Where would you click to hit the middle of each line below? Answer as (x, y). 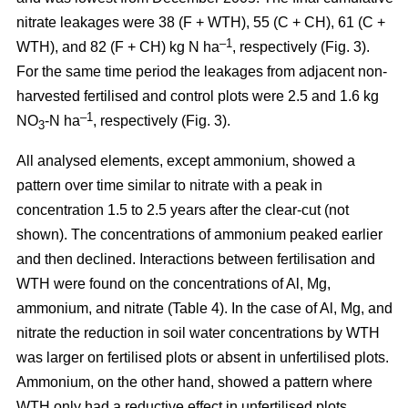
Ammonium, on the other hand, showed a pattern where (194, 382)
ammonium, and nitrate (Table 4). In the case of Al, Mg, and (204, 309)
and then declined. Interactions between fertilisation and (196, 260)
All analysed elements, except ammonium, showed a (186, 161)
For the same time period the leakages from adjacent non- (202, 72)
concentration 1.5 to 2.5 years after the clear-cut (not (183, 210)
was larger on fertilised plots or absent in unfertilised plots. (203, 358)
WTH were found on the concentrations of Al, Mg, (173, 284)
